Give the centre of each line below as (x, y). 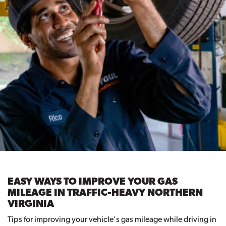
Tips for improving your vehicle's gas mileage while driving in (112, 219)
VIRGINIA (31, 204)
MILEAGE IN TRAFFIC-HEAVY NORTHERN (105, 192)
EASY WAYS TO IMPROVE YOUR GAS (93, 181)
